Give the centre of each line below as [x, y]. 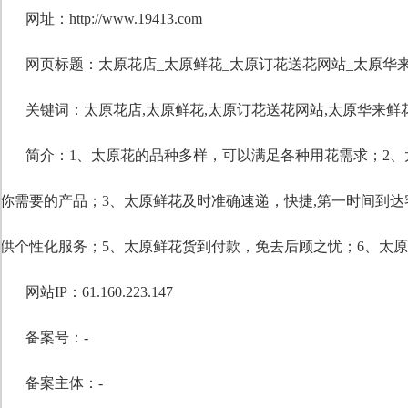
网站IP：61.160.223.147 [99, 292]
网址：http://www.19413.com [114, 19]
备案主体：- [64, 383]
